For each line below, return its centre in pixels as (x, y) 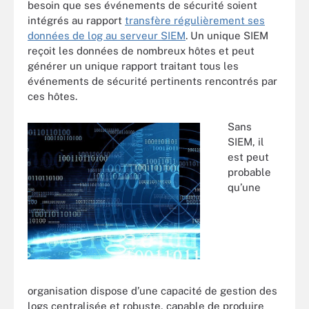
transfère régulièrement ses (195, 20)
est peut (248, 157)
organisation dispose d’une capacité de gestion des (152, 291)
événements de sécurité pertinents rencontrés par (152, 81)
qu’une (244, 187)
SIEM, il (246, 142)
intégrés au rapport (76, 20)
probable (249, 172)
